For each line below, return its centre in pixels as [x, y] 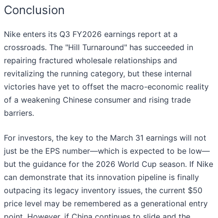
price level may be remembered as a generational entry [106, 204]
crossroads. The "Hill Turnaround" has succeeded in [99, 47]
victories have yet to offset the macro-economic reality [106, 87]
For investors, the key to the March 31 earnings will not [105, 138]
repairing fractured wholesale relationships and [91, 61]
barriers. [19, 113]
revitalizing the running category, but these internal [98, 74]
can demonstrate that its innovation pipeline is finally [101, 177]
